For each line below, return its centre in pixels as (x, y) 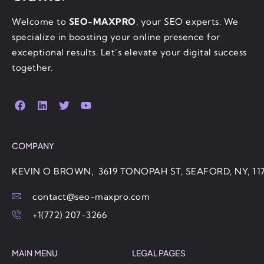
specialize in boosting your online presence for (116, 37)
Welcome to (40, 22)
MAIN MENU (35, 253)
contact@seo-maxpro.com (91, 197)
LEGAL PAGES (159, 253)
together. (32, 67)
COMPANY (33, 146)
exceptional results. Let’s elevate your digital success (129, 52)
